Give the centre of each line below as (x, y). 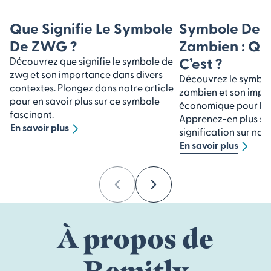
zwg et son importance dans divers (86, 74)
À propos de (135, 237)
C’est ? (201, 63)
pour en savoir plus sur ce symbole (85, 100)
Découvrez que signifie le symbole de (91, 60)
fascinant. (32, 114)
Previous (135, 188)
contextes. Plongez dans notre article (92, 87)
